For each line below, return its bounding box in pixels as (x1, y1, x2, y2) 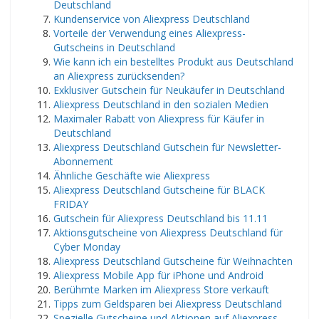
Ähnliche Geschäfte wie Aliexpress (53, 168, 210, 182)
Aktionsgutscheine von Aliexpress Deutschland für (53, 225, 283, 239)
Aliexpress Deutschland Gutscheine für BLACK (53, 182, 265, 197)
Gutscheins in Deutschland (53, 40, 175, 54)
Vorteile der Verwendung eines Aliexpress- (53, 26, 246, 40)
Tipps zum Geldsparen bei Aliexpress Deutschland (53, 296, 282, 310)
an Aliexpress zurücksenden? (53, 68, 184, 83)
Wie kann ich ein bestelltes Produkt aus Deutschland (53, 54, 293, 68)
